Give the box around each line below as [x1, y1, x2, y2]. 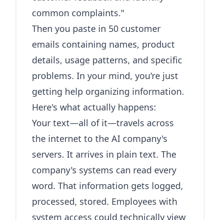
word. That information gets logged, [32, 180, 183, 192]
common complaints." [32, 7, 124, 19]
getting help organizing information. [32, 85, 184, 97]
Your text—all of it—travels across [32, 117, 174, 129]
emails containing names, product [32, 38, 175, 50]
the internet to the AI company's [32, 133, 167, 144]
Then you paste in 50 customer [32, 23, 161, 34]
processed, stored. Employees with [32, 195, 177, 207]
